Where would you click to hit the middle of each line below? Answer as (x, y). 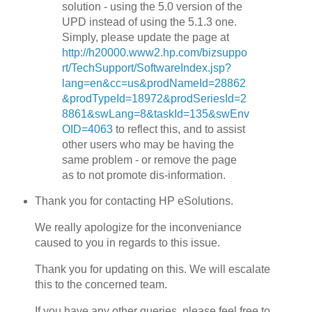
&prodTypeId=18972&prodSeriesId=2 (155, 98)
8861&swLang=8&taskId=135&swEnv (156, 114)
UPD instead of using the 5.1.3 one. (150, 22)
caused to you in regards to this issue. (127, 243)
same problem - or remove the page (150, 159)
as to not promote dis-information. (144, 175)
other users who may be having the (148, 144)
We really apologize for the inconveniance (138, 228)
